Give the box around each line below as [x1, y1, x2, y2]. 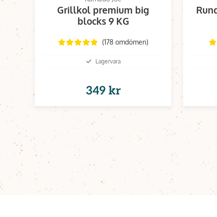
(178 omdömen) [102, 38, 149, 46]
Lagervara [95, 58, 121, 65]
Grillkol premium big [57, 3, 149, 15]
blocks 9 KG [77, 15, 129, 27]
